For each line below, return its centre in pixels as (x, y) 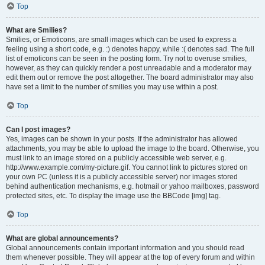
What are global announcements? (62, 238)
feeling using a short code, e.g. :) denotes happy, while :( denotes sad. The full (130, 49)
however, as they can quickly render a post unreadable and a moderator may (129, 68)
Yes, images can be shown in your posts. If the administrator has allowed (122, 139)
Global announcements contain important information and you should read (125, 248)
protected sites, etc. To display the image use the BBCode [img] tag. (113, 196)
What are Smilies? (36, 30)
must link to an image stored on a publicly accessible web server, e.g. (116, 158)
